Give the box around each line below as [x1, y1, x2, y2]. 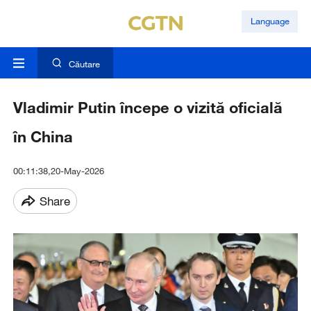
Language [250, 15, 289, 27]
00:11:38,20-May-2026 [12, 165, 104, 177]
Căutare [68, 58, 100, 70]
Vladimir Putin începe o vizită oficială [12, 98, 283, 117]
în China [12, 127, 73, 146]
